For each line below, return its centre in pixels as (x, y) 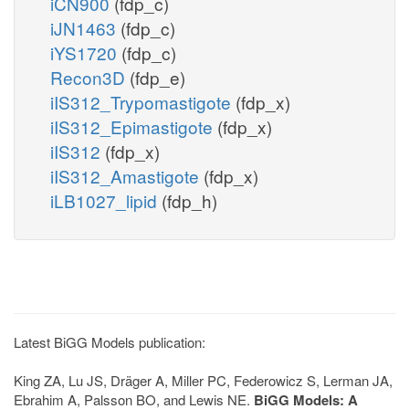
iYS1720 (86, 52)
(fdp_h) (189, 200)
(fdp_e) (157, 77)
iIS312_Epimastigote (134, 126)
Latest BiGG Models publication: (110, 341)
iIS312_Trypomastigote (143, 101)
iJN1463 (85, 27)
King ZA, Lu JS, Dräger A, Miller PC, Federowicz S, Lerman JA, (203, 380)
